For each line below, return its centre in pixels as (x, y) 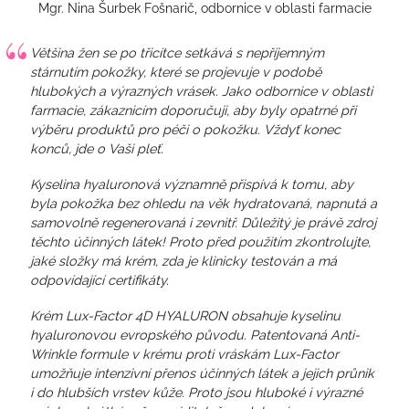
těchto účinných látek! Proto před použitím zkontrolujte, (200, 241)
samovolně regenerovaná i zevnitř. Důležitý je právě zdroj (203, 222)
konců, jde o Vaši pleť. (97, 148)
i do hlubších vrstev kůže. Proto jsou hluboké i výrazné (196, 392)
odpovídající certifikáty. (100, 279)
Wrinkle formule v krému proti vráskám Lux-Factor (184, 353)
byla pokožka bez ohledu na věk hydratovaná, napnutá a (204, 203)
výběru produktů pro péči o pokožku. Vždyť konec (185, 129)
